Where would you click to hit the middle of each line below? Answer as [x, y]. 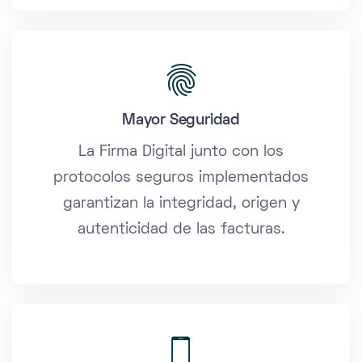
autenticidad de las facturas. [181, 230]
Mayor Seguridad [181, 121]
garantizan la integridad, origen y [181, 204]
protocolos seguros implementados [181, 179]
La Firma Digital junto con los [181, 153]
